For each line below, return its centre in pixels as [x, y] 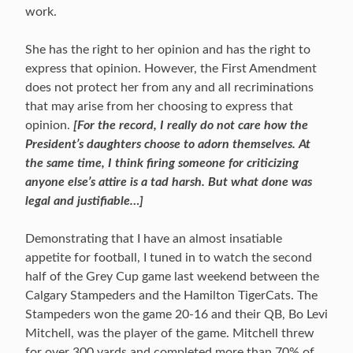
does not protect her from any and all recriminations [169, 87]
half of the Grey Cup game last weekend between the [172, 277]
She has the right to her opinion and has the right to [168, 50]
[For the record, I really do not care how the [191, 125]
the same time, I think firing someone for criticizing [162, 163]
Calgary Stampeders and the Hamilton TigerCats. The [171, 295]
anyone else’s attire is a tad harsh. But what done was [169, 182]
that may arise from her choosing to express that [159, 106]
